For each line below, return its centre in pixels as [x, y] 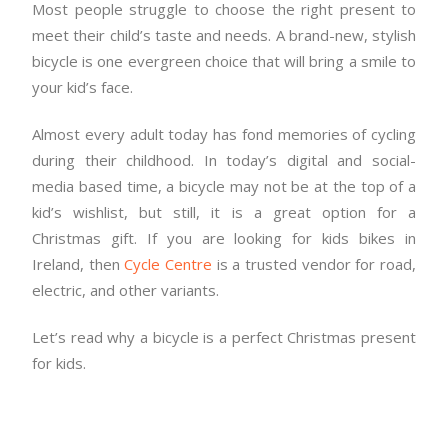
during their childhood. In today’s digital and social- [224, 160]
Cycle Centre [168, 264]
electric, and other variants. [125, 290]
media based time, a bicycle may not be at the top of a [224, 186]
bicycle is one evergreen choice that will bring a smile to [224, 61]
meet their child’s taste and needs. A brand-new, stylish [224, 35]
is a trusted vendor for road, [314, 264]
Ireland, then [78, 264]
